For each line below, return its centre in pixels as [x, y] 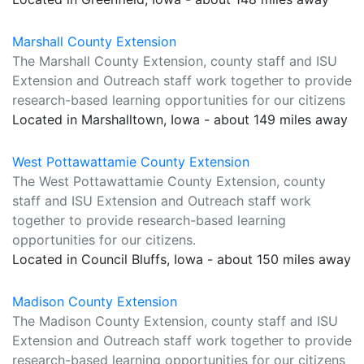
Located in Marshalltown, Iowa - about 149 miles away [180, 119]
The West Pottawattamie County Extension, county [169, 181]
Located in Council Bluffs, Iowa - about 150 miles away [182, 259]
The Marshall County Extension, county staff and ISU [175, 61]
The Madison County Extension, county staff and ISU [175, 321]
